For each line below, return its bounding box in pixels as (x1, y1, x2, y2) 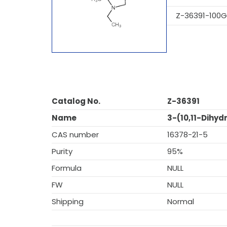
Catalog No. (52, 96, 100, 106)
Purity (52, 146, 72, 157)
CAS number (52, 129, 99, 140)
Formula (52, 163, 82, 173)
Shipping (52, 196, 84, 207)
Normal (167, 196, 194, 207)
